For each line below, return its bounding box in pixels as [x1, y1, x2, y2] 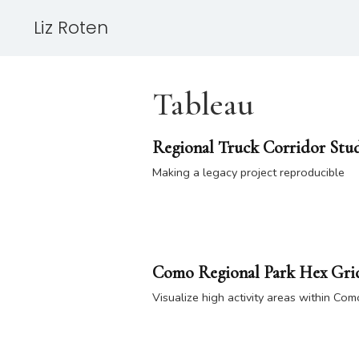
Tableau [152, 85, 254, 124]
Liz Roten [34, 15, 108, 40]
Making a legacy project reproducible [152, 163, 345, 180]
